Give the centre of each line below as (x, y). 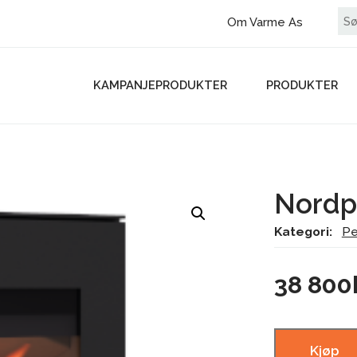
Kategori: (305, 232)
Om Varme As (265, 22)
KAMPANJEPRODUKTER (161, 85)
